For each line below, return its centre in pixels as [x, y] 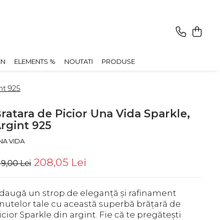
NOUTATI [79, 61]
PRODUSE [118, 61]
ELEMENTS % [35, 61]
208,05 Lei [60, 162]
